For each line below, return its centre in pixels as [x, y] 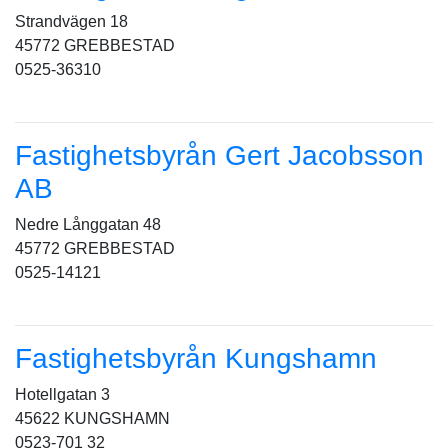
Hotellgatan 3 [62, 394]
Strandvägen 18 [71, 21]
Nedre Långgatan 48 [88, 224]
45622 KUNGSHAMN [92, 418]
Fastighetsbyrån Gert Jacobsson [219, 155]
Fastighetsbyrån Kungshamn [196, 358]
